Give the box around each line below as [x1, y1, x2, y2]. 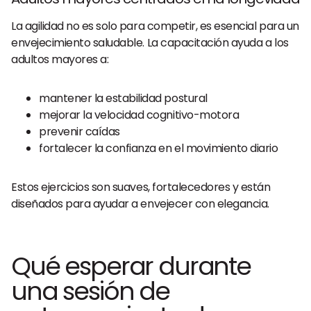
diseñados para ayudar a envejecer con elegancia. [11, 196, 269, 212]
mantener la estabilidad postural [39, 90, 208, 106]
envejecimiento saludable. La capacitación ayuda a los [11, 35, 289, 51]
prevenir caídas [39, 124, 120, 140]
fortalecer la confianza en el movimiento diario [39, 140, 278, 156]
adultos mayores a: [11, 51, 109, 67]
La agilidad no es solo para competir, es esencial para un [11, 18, 299, 34]
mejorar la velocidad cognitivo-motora [39, 107, 239, 123]
